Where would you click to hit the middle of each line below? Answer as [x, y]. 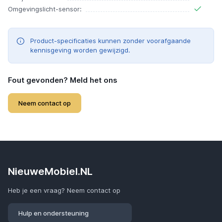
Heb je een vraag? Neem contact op [64, 191]
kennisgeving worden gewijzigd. [80, 50]
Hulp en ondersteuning [54, 213]
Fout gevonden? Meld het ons [63, 80]
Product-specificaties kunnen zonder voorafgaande [111, 41]
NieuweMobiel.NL [50, 171]
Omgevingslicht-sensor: [45, 9]
